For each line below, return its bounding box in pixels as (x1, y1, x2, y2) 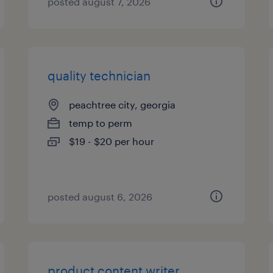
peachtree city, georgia (69, 99, 176, 110)
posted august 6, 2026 (48, 191, 153, 202)
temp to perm (69, 117, 133, 129)
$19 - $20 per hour (69, 135, 155, 147)
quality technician (48, 68, 151, 83)
